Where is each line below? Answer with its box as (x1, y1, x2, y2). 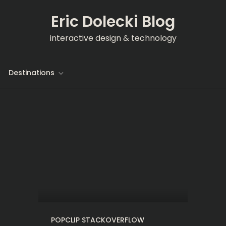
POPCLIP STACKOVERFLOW (51, 215, 144, 225)
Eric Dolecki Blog (51, 11, 175, 32)
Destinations (9, 68, 54, 78)
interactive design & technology (49, 32, 177, 44)
